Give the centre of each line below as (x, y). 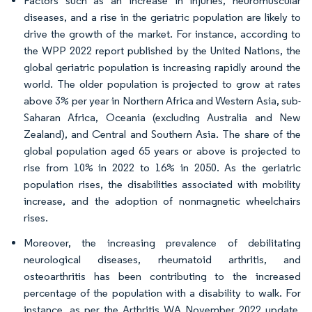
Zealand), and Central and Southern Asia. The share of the (162, 134)
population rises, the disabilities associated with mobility (162, 184)
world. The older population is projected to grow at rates (162, 84)
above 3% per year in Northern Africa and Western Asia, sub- (162, 101)
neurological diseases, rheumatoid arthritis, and (162, 259)
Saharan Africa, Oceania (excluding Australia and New (162, 117)
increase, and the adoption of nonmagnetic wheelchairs (162, 201)
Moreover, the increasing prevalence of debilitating (162, 243)
